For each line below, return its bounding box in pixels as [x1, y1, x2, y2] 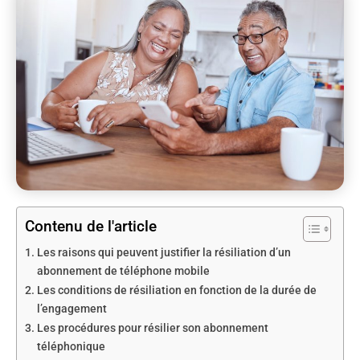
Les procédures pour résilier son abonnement [36, 321, 268, 336]
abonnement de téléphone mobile [36, 264, 210, 279]
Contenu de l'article [25, 217, 157, 236]
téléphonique [36, 340, 105, 354]
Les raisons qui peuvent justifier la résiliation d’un [36, 246, 291, 260]
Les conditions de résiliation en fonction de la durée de [36, 284, 317, 298]
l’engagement [36, 302, 107, 317]
